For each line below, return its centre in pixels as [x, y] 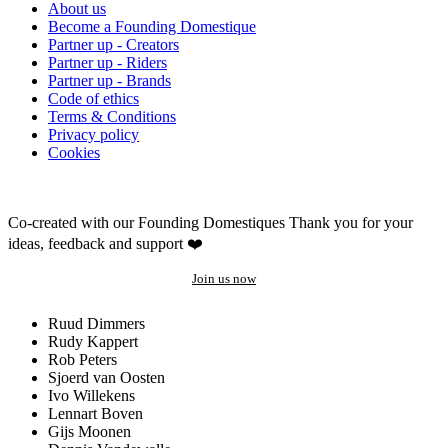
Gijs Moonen [89, 432]
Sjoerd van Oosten [106, 378]
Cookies [74, 153]
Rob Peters [82, 360]
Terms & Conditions [112, 117]
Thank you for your [351, 223]
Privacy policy [93, 135]
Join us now [224, 279]
